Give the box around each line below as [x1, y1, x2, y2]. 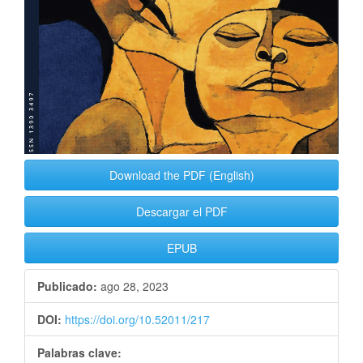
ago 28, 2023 [97, 277, 169, 294]
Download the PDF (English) [109, 166, 254, 183]
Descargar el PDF [135, 203, 228, 220]
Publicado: [37, 277, 97, 294]
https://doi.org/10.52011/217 [65, 310, 210, 327]
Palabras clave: [37, 344, 122, 361]
